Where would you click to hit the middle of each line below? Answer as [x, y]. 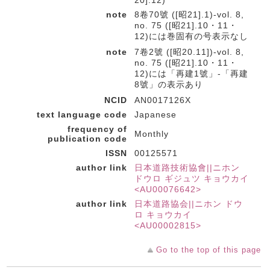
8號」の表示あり [169, 84]
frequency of [97, 129]
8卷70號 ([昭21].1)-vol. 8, [189, 14]
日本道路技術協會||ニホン [187, 168]
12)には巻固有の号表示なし [191, 36]
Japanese [155, 115]
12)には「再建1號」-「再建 [191, 74]
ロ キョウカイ [163, 215]
